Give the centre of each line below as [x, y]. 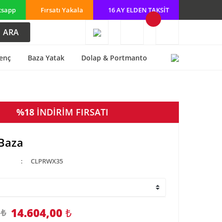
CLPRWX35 [47, 161]
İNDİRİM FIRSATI [73, 112]
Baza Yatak [46, 57]
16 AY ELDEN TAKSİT [139, 10]
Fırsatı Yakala [62, 10]
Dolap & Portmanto [114, 57]
